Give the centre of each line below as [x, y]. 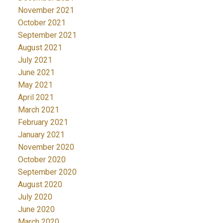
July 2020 [35, 197]
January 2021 [41, 134]
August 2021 [40, 47]
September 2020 [47, 172]
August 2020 [40, 184]
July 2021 [35, 60]
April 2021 [36, 97]
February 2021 [43, 122]
